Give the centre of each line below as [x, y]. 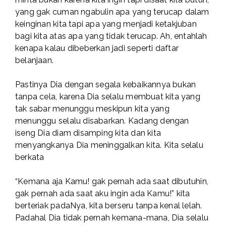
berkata [30, 157]
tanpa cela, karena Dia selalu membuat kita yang [108, 97]
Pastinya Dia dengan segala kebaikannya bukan [106, 85]
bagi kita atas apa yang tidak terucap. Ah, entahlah [111, 36]
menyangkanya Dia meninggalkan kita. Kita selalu [109, 145]
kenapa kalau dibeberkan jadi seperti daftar [97, 48]
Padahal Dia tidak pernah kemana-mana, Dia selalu [112, 218]
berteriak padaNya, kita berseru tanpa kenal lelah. [109, 206]
